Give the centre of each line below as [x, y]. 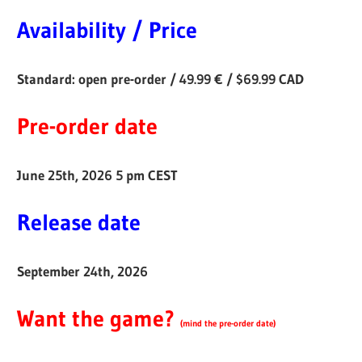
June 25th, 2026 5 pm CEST [98, 175]
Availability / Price [107, 30]
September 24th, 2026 [83, 271]
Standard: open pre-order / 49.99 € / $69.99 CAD [161, 78]
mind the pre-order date [228, 324]
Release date [79, 223]
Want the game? [96, 319]
